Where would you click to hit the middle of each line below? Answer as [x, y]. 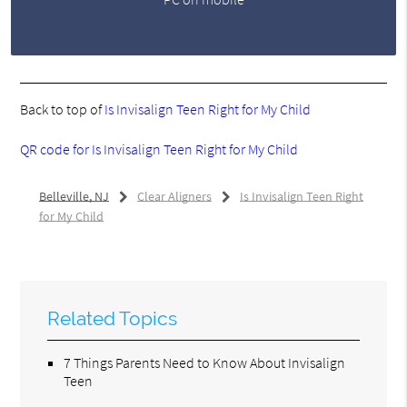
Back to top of [63, 109]
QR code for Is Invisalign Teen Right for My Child [159, 149]
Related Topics [113, 318]
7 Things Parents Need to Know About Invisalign [205, 362]
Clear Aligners [174, 196]
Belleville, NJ [74, 196]
